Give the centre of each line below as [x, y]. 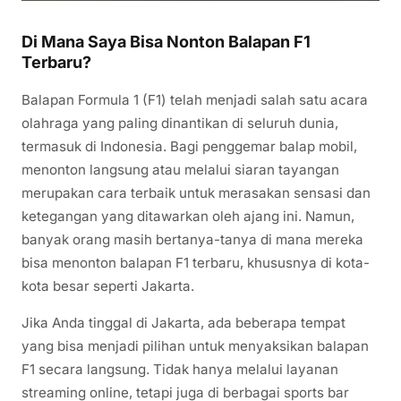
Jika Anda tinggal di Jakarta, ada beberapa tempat [183, 322]
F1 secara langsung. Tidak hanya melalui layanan [180, 369]
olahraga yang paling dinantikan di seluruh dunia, [180, 123]
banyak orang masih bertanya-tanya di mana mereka [192, 239]
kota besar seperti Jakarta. [108, 286]
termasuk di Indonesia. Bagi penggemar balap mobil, [189, 146]
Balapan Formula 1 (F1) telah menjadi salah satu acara [195, 99]
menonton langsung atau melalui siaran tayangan [180, 169]
